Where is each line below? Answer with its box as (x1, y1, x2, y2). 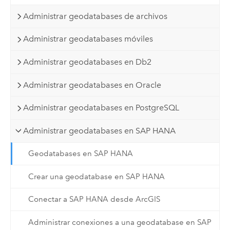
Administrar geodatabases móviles (23, 34, 154, 44)
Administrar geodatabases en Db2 (23, 57, 152, 67)
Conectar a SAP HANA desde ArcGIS (28, 195, 160, 204)
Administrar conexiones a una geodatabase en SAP (28, 217, 212, 227)
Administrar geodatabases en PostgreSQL (23, 103, 180, 113)
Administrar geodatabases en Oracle (23, 80, 162, 90)
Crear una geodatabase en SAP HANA (28, 171, 165, 181)
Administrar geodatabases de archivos (23, 11, 168, 21)
